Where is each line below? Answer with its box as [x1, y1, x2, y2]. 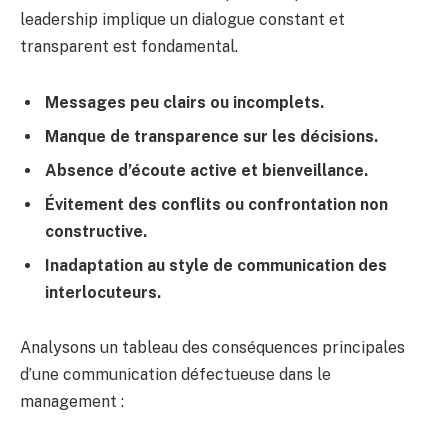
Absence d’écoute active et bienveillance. [45, 160, 368, 180]
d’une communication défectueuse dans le [20, 365, 331, 385]
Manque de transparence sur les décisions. [45, 126, 378, 146]
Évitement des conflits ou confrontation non [45, 194, 388, 214]
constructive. [45, 221, 147, 241]
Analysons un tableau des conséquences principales [20, 338, 405, 358]
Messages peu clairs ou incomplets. [45, 92, 324, 112]
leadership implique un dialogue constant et [20, 10, 345, 30]
